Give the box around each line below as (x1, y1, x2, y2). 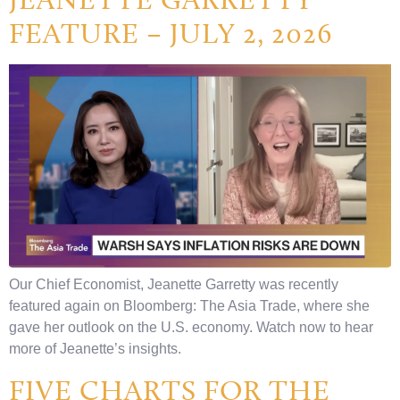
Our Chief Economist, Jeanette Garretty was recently (9, 277, 338, 293)
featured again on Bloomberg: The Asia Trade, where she (9, 298, 370, 314)
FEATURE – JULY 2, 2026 (9, 16, 332, 51)
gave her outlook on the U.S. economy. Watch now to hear (9, 320, 373, 336)
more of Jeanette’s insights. (9, 341, 181, 357)
